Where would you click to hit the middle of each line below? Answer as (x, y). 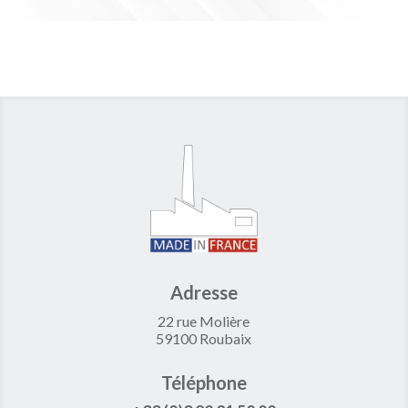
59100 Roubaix (204, 339)
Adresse (204, 293)
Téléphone (204, 383)
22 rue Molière (204, 321)
